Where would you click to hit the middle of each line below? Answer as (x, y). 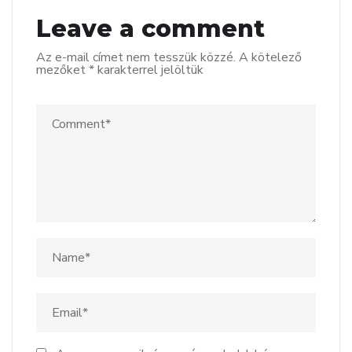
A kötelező (270, 57)
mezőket (62, 70)
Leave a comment (150, 28)
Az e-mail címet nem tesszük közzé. (136, 57)
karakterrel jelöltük (149, 70)
